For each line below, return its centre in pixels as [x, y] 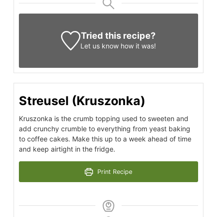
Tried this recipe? [118, 36]
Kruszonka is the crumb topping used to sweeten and [104, 119]
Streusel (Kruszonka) [82, 101]
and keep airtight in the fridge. [67, 149]
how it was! [138, 46]
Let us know [100, 46]
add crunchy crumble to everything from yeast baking [105, 129]
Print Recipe [114, 172]
